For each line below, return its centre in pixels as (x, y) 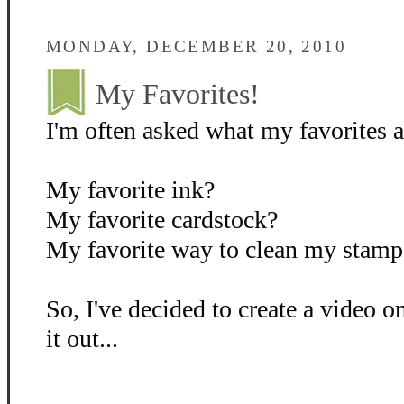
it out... (82, 339)
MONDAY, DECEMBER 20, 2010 (196, 46)
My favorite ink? (130, 190)
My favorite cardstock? (162, 220)
